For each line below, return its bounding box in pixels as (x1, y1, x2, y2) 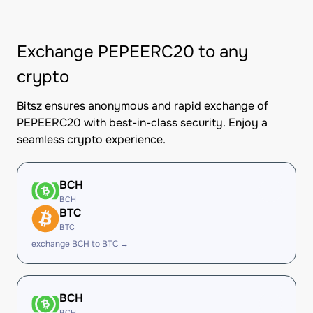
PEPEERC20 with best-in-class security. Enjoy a (17, 115, 268, 130)
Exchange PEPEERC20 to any (17, 41, 248, 62)
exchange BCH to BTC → (31, 238, 129, 249)
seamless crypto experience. (17, 132, 166, 147)
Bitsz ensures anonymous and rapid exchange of (17, 99, 268, 113)
